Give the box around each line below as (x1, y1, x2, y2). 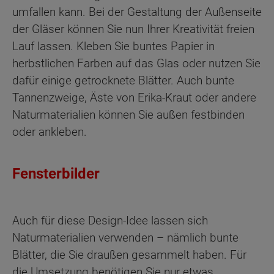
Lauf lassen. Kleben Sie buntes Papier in (12, 39, 215, 53)
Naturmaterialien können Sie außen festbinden (12, 107, 245, 122)
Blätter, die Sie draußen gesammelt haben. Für (12, 248, 246, 262)
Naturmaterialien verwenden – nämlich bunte (12, 231, 239, 245)
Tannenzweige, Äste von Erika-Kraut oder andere (12, 90, 256, 105)
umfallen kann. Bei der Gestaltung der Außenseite (12, 4, 262, 19)
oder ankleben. (12, 124, 87, 139)
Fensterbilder (12, 165, 100, 182)
